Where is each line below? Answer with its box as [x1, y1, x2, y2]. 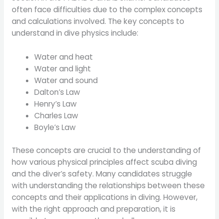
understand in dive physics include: [11, 27, 138, 38]
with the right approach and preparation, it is [11, 203, 175, 214]
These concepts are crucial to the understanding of [11, 145, 201, 155]
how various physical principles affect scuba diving [11, 156, 197, 167]
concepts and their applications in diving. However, [11, 192, 197, 202]
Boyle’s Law [34, 122, 76, 132]
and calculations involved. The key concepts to [11, 16, 184, 26]
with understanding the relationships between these [11, 180, 205, 191]
